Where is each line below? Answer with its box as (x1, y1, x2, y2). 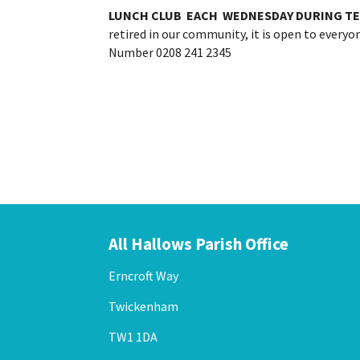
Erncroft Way (108, 268, 178, 284)
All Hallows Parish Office (108, 233, 288, 256)
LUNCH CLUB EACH (108, 7, 220, 24)
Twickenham (108, 298, 178, 315)
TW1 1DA (108, 329, 157, 346)
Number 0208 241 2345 (108, 44, 231, 61)
